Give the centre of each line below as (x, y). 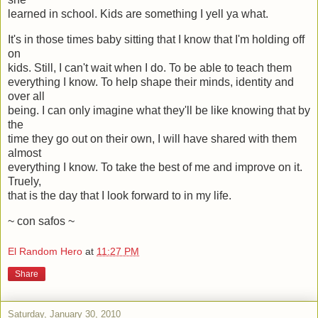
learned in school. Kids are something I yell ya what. (138, 14)
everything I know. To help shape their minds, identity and (151, 82)
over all (26, 96)
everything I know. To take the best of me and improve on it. (155, 167)
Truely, (24, 181)
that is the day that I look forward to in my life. (120, 195)
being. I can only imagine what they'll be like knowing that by (159, 110)
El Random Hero (45, 252)
